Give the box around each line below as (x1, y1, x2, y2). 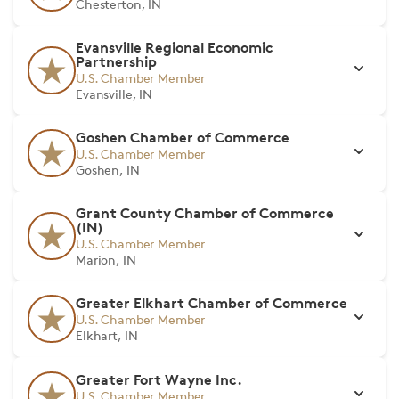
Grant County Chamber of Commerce (76, 204, 334, 222)
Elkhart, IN (76, 328, 138, 343)
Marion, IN (76, 252, 136, 267)
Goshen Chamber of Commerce (76, 128, 289, 146)
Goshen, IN (76, 162, 140, 177)
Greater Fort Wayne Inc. (76, 370, 242, 388)
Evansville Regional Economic (76, 38, 273, 56)
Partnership (76, 53, 157, 70)
